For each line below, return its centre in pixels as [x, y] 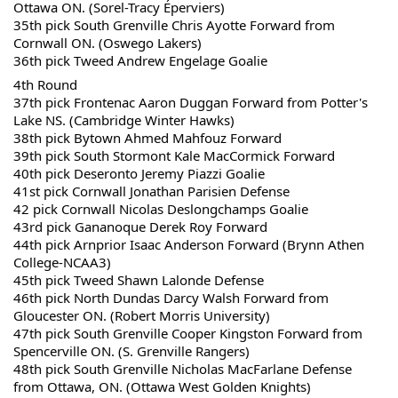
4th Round [45, 84]
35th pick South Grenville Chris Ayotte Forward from [174, 24]
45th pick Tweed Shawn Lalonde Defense [139, 280]
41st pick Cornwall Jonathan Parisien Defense [151, 191]
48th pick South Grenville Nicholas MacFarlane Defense [183, 369]
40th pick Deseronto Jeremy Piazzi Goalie [139, 173]
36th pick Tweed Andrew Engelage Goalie [140, 60]
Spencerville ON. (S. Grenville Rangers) [131, 351]
